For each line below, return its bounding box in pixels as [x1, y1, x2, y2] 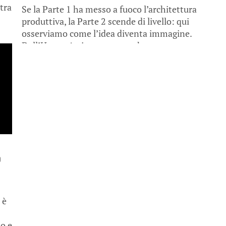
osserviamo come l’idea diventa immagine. [22, 28, 192, 39]
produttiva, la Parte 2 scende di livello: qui [22, 16, 190, 27]
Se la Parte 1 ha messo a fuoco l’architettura [22, 4, 197, 15]
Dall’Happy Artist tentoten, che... [22, 40, 155, 51]
